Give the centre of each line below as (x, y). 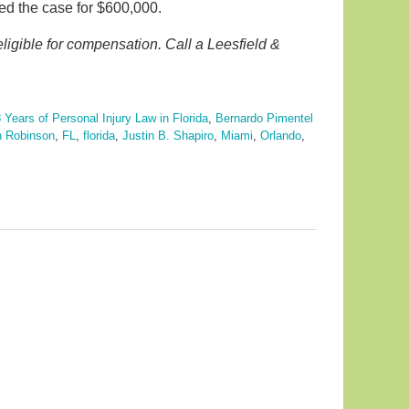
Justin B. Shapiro (168, 136)
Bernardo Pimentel (264, 118)
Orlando (281, 136)
